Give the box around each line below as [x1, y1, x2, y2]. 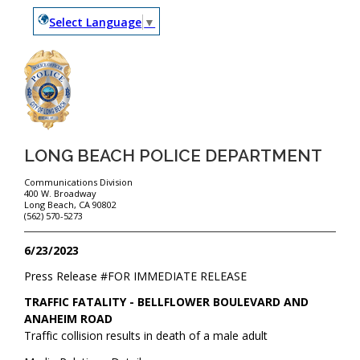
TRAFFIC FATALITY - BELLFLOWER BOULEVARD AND [24, 294, 309, 310]
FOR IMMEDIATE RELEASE [108, 268, 247, 284]
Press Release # [24, 268, 108, 284]
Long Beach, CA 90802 [24, 198, 117, 211]
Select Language [49, 14, 142, 30]
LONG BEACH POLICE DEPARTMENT [24, 145, 323, 166]
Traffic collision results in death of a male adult [24, 328, 268, 344]
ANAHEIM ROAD [24, 311, 113, 327]
